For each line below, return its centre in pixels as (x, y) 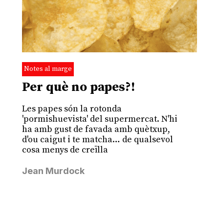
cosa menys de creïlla (65, 150)
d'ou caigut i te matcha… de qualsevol (97, 139)
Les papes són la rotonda (72, 109)
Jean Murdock (53, 171)
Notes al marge (48, 69)
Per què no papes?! (78, 87)
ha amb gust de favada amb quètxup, (96, 129)
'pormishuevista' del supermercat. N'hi (99, 119)
